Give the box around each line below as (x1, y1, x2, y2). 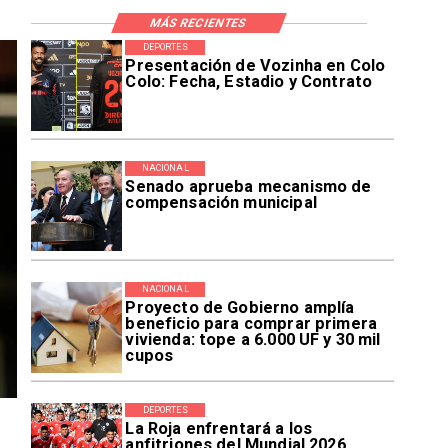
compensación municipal (125, 193, 317, 213)
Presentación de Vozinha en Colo (125, 56, 386, 76)
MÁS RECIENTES (148, 15, 250, 30)
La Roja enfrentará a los (125, 419, 313, 439)
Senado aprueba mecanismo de (125, 177, 372, 197)
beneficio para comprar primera (125, 314, 378, 334)
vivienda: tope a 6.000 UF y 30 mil (125, 330, 381, 350)
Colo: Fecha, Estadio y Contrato (125, 72, 373, 92)
